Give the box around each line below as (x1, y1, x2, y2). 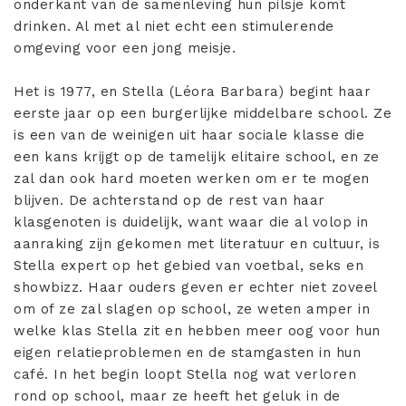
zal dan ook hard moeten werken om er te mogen (14, 170, 370, 188)
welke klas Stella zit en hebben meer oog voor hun (14, 323, 381, 340)
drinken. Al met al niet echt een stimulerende (14, 18, 334, 35)
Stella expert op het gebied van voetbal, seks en (14, 257, 363, 275)
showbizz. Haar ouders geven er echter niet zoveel (14, 279, 377, 296)
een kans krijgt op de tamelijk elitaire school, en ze (14, 149, 380, 166)
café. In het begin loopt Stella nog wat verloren (14, 366, 356, 383)
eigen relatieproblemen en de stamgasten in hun (14, 344, 361, 362)
